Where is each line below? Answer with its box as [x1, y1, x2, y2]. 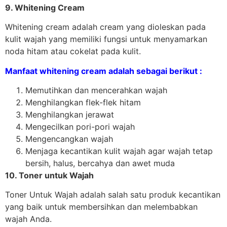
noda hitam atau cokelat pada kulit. [5, 46, 141, 57]
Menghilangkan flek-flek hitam [25, 97, 141, 107]
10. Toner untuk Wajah [5, 170, 94, 180]
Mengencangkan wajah [25, 133, 113, 144]
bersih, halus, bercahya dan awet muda [25, 158, 175, 168]
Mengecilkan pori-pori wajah [25, 121, 135, 132]
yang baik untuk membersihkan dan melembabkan [5, 202, 198, 212]
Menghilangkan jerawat [25, 109, 114, 120]
